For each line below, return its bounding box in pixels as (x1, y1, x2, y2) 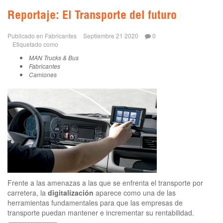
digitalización (48, 187, 94, 198)
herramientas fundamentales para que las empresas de (7, 197, 183, 208)
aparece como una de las (94, 187, 176, 198)
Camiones (29, 70, 57, 79)
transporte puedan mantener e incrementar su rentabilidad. (7, 207, 194, 218)
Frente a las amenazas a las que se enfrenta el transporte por (7, 177, 203, 188)
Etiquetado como (12, 39, 58, 48)
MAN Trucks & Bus (29, 53, 79, 62)
